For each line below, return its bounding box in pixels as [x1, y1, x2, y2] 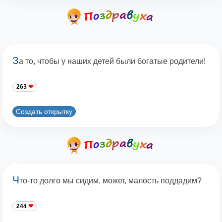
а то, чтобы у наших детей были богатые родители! [19, 57, 206, 66]
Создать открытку [16, 107, 72, 115]
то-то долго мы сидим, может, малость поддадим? [19, 176, 202, 185]
